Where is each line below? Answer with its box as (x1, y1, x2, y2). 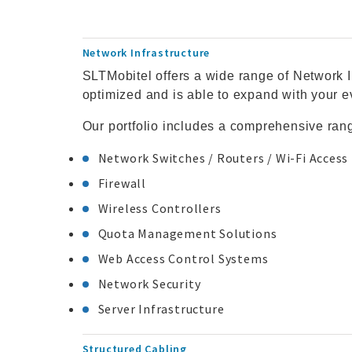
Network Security (97, 276, 201, 291)
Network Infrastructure (82, 46, 213, 60)
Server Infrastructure (97, 301, 225, 317)
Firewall (97, 175, 146, 191)
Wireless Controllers (97, 200, 222, 216)
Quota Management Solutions (97, 225, 277, 241)
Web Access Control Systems (97, 251, 269, 266)
